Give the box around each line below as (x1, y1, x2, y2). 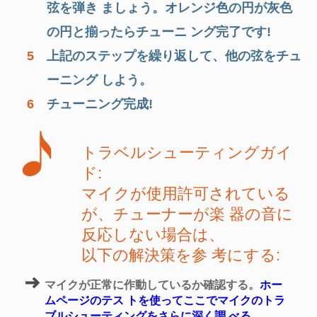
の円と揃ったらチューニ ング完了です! (47, 24, 271, 39)
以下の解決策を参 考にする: (81, 246, 280, 264)
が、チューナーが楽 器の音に (81, 204, 293, 223)
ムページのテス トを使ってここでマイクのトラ (45, 294, 285, 306)
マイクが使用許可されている (81, 184, 290, 202)
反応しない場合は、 (81, 225, 224, 243)
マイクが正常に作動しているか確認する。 (45, 278, 260, 291)
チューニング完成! (47, 96, 153, 111)
